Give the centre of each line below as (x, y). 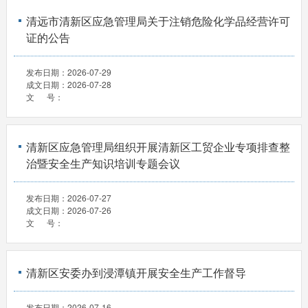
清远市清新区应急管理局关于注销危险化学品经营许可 (158, 21)
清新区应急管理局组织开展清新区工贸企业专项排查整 (158, 146)
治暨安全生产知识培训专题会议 (103, 163)
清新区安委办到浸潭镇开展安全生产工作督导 (136, 272)
